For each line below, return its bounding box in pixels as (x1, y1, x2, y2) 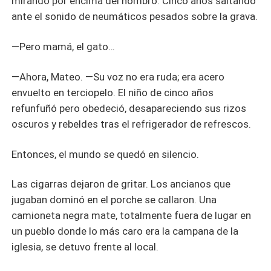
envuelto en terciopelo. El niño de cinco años (11, 86, 214, 99)
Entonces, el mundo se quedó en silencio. (11, 148, 200, 160)
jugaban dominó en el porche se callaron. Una (11, 194, 217, 206)
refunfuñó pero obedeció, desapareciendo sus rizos (11, 102, 247, 114)
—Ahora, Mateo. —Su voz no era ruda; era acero (11, 70, 225, 83)
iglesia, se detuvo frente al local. (11, 241, 159, 253)
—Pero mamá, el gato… (11, 40, 116, 53)
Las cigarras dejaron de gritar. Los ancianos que (11, 178, 231, 191)
